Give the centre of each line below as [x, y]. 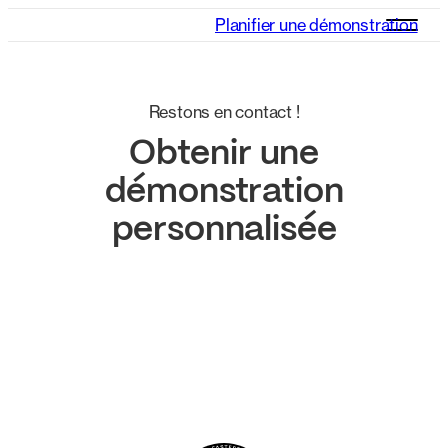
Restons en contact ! [224, 111]
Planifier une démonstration [316, 25]
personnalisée [224, 231]
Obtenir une [224, 155]
